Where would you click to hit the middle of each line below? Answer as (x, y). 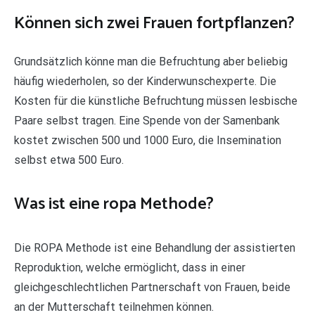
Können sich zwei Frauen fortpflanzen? (154, 24)
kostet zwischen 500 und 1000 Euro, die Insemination (148, 141)
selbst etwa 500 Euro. (69, 160)
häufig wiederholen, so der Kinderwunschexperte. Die (145, 82)
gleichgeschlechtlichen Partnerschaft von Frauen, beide (152, 287)
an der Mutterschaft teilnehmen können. (114, 307)
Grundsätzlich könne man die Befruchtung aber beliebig (151, 62)
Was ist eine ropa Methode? (114, 204)
